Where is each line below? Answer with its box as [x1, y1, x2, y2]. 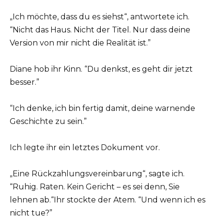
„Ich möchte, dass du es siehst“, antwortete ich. [10, 12, 189, 21]
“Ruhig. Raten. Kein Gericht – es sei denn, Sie [10, 182, 180, 192]
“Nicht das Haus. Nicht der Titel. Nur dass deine [10, 25, 190, 34]
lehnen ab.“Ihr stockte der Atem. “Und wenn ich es [10, 195, 205, 205]
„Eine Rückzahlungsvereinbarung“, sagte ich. [10, 169, 185, 179]
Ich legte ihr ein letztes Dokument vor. [10, 143, 160, 153]
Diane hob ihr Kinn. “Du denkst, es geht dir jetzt [10, 64, 193, 74]
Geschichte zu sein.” [10, 117, 87, 126]
